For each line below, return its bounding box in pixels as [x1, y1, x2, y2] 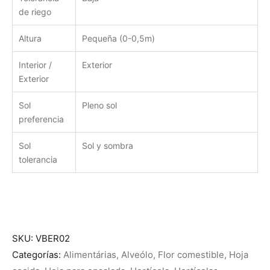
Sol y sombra [82, 140, 133, 151]
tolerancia [19, 154, 57, 165]
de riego [19, 6, 51, 17]
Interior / [19, 59, 52, 70]
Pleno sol [82, 99, 117, 110]
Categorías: [12, 248, 61, 260]
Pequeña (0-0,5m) [82, 33, 155, 43]
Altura [19, 33, 42, 43]
